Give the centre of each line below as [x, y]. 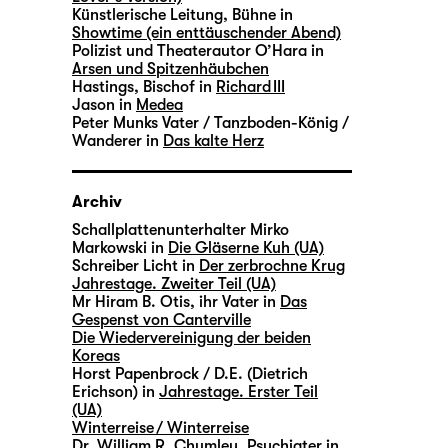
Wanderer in [115, 141]
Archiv [97, 202]
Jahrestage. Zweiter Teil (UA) [174, 284]
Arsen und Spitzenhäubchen [170, 69]
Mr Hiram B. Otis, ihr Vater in [174, 302]
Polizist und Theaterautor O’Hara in [198, 51]
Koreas [96, 356]
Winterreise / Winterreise [160, 428]
